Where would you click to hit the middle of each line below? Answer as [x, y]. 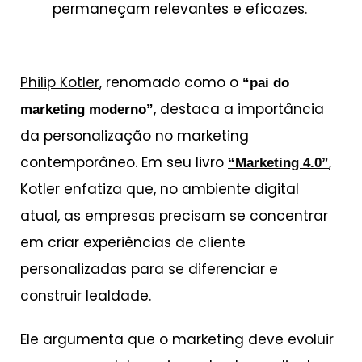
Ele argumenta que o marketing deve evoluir [177, 340]
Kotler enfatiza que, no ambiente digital [160, 189]
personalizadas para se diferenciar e [149, 269]
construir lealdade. [86, 296]
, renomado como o [171, 83]
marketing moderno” [87, 110]
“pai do [266, 83]
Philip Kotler [60, 83]
